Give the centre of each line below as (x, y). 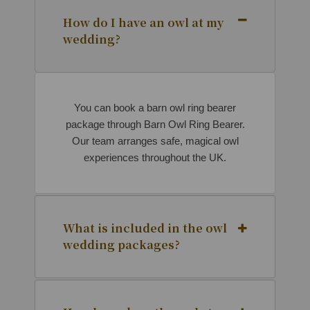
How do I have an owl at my (143, 23)
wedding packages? (121, 245)
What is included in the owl (145, 228)
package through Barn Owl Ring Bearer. (155, 125)
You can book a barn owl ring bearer (155, 108)
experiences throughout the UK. (155, 158)
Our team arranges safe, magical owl (155, 141)
